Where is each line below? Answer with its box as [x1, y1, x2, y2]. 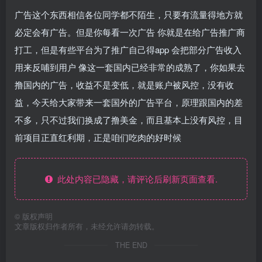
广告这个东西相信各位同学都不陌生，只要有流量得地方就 [15, 8, 243, 21]
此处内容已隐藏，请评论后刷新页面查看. [52, 173, 218, 185]
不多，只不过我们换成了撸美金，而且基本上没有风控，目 [15, 113, 243, 126]
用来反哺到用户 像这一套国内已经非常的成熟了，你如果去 [15, 61, 245, 74]
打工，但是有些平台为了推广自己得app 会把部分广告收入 [15, 43, 242, 56]
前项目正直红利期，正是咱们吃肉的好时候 [15, 131, 181, 144]
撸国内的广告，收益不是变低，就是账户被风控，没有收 [15, 78, 234, 91]
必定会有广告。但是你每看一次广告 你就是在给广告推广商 [15, 26, 245, 39]
